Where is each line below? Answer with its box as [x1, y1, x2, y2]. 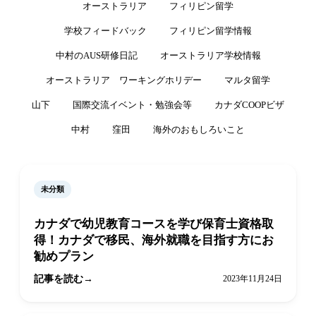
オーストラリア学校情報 [159, 50, 261, 61]
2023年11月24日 [223, 274, 282, 284]
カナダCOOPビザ [214, 99, 284, 111]
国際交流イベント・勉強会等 [73, 99, 192, 111]
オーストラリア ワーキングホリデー [46, 75, 202, 86]
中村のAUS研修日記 [55, 50, 138, 61]
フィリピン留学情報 [169, 25, 252, 37]
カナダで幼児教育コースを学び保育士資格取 [34, 217, 274, 231]
